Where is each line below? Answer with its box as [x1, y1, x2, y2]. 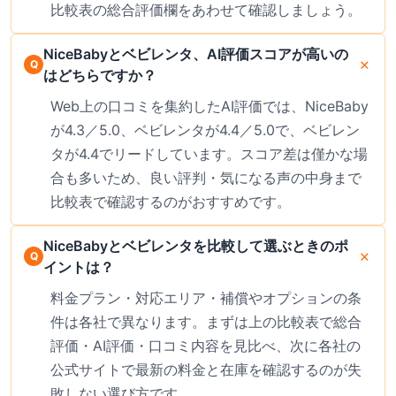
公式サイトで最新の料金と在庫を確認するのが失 [50, 360, 362, 378]
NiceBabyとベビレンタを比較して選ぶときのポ [43, 236, 348, 255]
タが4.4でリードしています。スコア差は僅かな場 [50, 144, 368, 163]
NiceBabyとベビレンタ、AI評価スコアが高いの [43, 44, 348, 63]
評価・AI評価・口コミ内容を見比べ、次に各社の [50, 336, 361, 354]
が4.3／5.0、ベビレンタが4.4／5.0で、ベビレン [50, 120, 360, 139]
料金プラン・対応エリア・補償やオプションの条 [50, 288, 362, 307]
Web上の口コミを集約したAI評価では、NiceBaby [50, 96, 369, 115]
